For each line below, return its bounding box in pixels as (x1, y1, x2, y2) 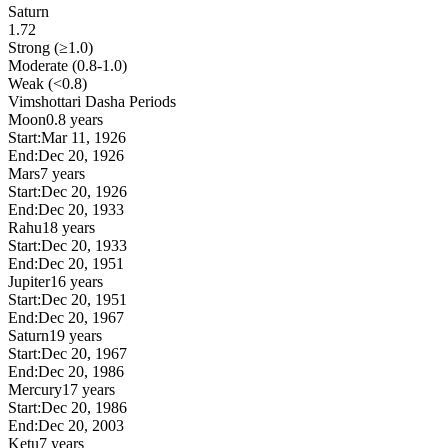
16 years (50, 272, 103, 290)
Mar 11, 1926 (41, 128, 126, 146)
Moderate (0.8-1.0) (8, 56, 127, 74)
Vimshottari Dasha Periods (8, 92, 176, 110)
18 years (42, 218, 95, 236)
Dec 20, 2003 (38, 416, 124, 434)
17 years (62, 380, 115, 398)
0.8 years (46, 110, 103, 128)
